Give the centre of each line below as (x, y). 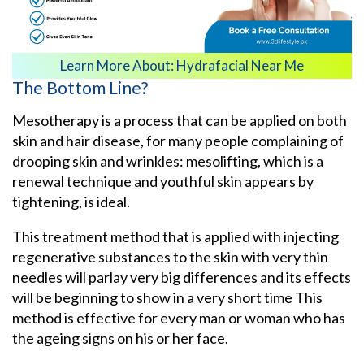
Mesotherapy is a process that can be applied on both (180, 121)
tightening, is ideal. (71, 202)
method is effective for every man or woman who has (179, 318)
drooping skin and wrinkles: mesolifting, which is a (168, 161)
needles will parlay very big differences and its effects (182, 277)
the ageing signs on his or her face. (120, 338)
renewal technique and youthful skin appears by (163, 182)
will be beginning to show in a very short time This (167, 298)
